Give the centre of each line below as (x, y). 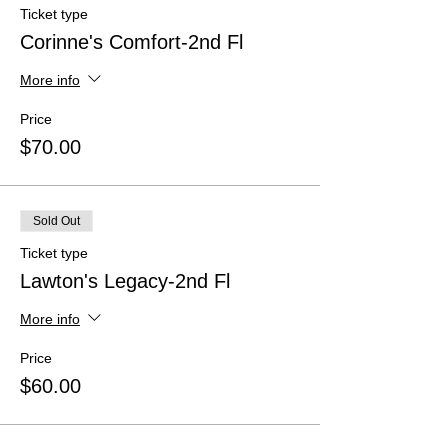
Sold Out (56, 221)
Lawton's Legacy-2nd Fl (125, 281)
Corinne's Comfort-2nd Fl (131, 42)
